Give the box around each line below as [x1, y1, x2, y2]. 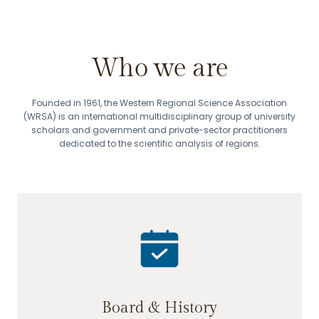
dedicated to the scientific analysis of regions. [58, 137, 261, 150]
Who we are [90, 53, 229, 84]
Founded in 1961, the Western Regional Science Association [32, 97, 287, 110]
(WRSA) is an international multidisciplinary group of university [23, 110, 296, 123]
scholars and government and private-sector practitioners [31, 124, 288, 137]
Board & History [102, 298, 217, 318]
